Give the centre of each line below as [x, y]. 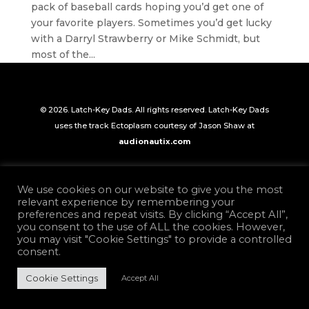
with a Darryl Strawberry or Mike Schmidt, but [145, 39]
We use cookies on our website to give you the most [150, 190]
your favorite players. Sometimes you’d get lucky [151, 23]
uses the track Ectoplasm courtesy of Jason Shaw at [154, 126]
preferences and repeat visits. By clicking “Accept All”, [152, 215]
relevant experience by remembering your [126, 202]
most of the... [63, 54]
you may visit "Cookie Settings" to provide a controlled [154, 239]
